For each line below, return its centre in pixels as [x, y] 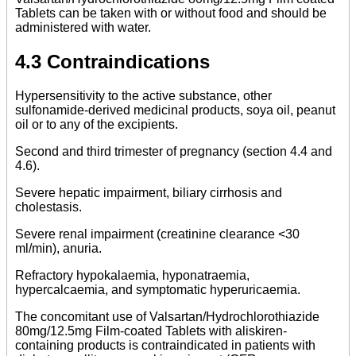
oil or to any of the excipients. [97, 124]
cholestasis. [48, 207]
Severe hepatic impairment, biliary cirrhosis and [149, 192]
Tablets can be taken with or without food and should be [171, 14]
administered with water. [83, 28]
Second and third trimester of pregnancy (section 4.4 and [174, 151]
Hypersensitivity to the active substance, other [143, 95]
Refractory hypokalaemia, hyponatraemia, [132, 275]
